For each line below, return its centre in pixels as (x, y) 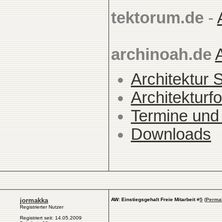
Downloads (171, 135)
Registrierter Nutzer (42, 207)
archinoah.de (161, 55)
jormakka (34, 200)
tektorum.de (157, 18)
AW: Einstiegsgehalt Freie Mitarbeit (153, 199)
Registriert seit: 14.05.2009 (51, 218)
